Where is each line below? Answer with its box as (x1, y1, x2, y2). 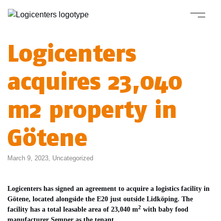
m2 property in (7, 95, 177, 124)
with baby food (141, 205, 188, 213)
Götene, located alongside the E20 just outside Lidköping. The (7, 195, 193, 203)
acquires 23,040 (7, 67, 183, 96)
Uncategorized (52, 154, 93, 162)
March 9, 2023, (7, 154, 52, 162)
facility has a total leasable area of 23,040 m (7, 205, 138, 213)
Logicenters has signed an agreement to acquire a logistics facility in (7, 184, 210, 192)
